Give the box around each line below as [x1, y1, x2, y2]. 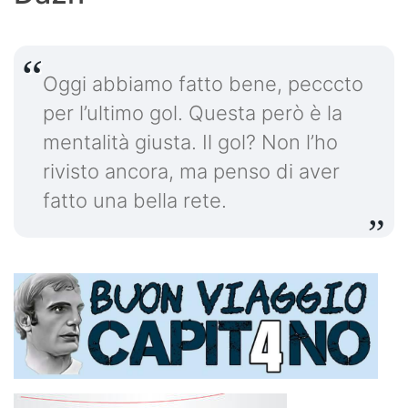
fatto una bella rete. [43, 188, 232, 212]
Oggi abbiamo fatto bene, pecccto [43, 71, 363, 96]
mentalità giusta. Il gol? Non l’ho [43, 129, 338, 154]
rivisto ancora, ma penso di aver [43, 158, 340, 183]
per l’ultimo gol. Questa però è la [43, 100, 342, 125]
